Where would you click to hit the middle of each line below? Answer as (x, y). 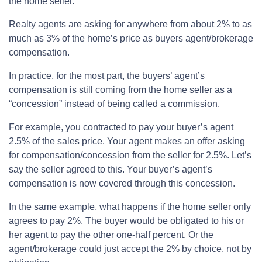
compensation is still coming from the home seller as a (120, 89)
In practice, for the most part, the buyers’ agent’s (107, 75)
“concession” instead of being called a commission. (114, 104)
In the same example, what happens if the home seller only (130, 206)
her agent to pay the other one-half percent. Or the (111, 235)
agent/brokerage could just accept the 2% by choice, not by (130, 249)
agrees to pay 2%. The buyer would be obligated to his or (126, 220)
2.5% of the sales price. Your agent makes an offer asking (127, 141)
